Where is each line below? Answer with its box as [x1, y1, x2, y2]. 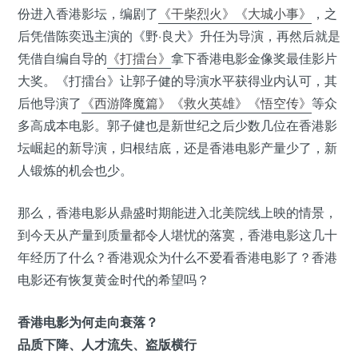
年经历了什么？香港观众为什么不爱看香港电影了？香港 [18, 249, 337, 265]
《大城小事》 [235, 6, 312, 22]
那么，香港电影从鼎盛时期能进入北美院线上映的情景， [18, 205, 337, 221]
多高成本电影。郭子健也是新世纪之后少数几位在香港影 [18, 117, 337, 133]
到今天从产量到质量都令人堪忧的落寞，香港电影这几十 [18, 227, 337, 243]
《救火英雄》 [171, 95, 248, 111]
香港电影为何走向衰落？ [18, 314, 158, 330]
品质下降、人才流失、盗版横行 [18, 336, 197, 352]
